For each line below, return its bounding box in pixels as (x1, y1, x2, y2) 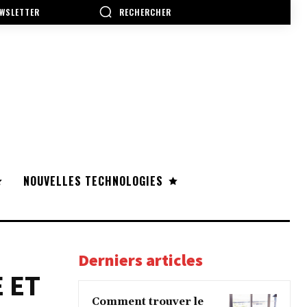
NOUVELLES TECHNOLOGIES (23, 173, 163, 190)
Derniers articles (78, 249, 203, 271)
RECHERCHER (119, 5, 171, 18)
